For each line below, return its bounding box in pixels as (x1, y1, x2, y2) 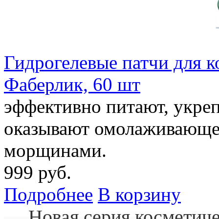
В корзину (98, 184, 181, 205)
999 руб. (4, 162, 71, 183)
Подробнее (4, 184, 93, 205)
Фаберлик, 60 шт (4, 74, 140, 95)
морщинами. (4, 140, 107, 161)
